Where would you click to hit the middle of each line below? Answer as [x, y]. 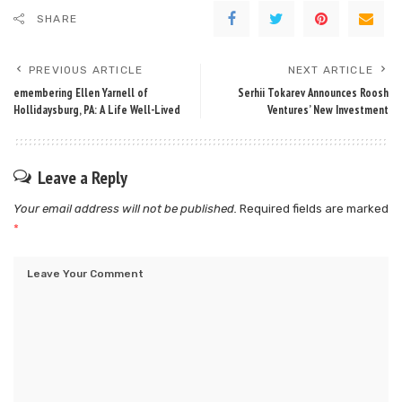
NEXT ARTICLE [330, 70]
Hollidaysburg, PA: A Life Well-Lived [97, 109]
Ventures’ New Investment [328, 109]
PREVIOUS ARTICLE [86, 70]
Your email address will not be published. [125, 208]
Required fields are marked [314, 208]
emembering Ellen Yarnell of [81, 92]
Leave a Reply [83, 177]
